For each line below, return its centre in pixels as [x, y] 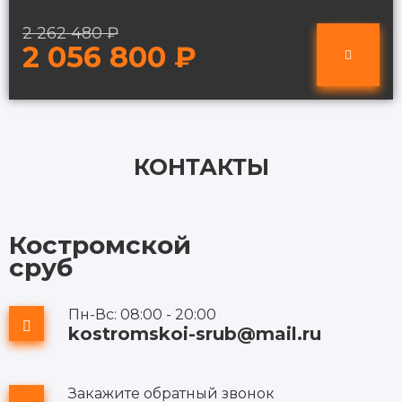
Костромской [100, 245]
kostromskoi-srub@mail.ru [195, 333]
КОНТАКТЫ [201, 166]
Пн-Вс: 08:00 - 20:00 [142, 314]
